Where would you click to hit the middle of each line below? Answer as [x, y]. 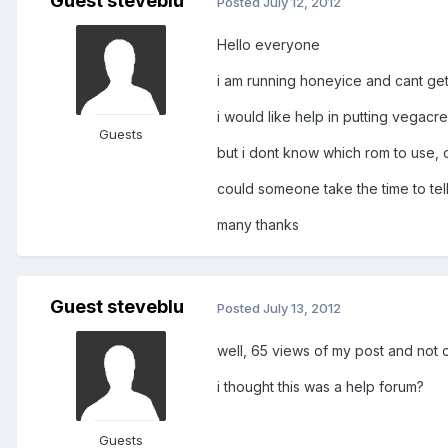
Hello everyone [268, 45]
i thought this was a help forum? [320, 387]
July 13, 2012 [302, 307]
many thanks [258, 225]
